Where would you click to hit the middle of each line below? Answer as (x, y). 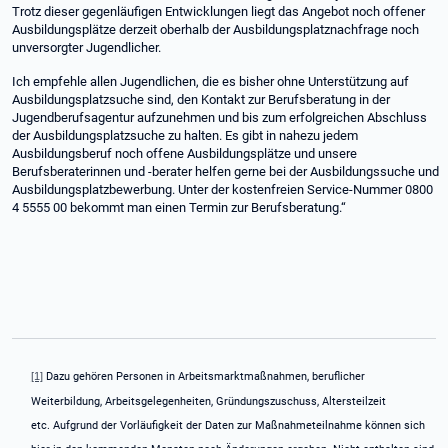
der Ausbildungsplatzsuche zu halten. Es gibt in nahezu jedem (185, 135)
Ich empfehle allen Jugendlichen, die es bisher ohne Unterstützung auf (210, 81)
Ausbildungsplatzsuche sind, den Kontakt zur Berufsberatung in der (201, 99)
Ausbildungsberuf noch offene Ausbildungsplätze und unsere (184, 153)
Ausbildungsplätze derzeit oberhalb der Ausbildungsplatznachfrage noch (215, 29)
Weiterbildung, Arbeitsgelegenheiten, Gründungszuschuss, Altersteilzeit (208, 401)
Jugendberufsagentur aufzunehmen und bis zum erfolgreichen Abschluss (219, 117)
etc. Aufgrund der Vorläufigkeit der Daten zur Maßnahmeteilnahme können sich (227, 425)
